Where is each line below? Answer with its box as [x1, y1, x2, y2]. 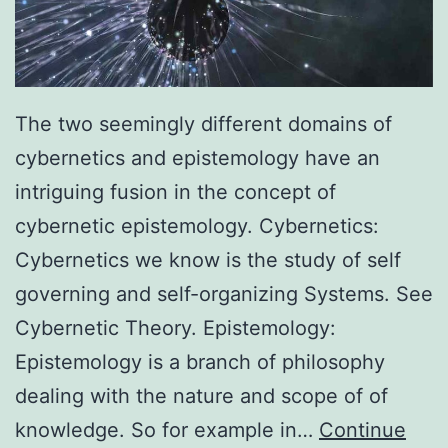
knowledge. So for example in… [15, 418, 319, 443]
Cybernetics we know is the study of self [15, 248, 401, 273]
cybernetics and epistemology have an [15, 146, 380, 171]
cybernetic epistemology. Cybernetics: [15, 214, 379, 239]
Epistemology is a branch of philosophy [15, 350, 385, 375]
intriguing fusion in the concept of [15, 180, 336, 205]
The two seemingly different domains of [15, 112, 392, 137]
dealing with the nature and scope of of [15, 384, 388, 409]
